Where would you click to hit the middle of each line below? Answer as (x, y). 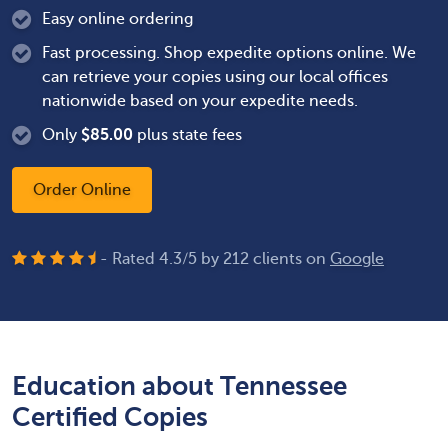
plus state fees (187, 135)
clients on (289, 259)
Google (357, 259)
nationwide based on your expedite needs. (200, 101)
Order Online (82, 190)
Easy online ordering (117, 19)
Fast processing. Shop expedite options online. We (229, 53)
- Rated (129, 259)
